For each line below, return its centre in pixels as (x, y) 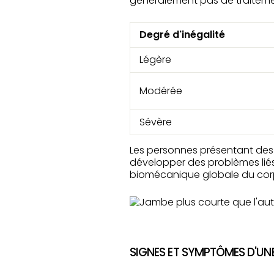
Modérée (161, 91)
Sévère (156, 122)
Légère (155, 60)
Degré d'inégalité (182, 35)
